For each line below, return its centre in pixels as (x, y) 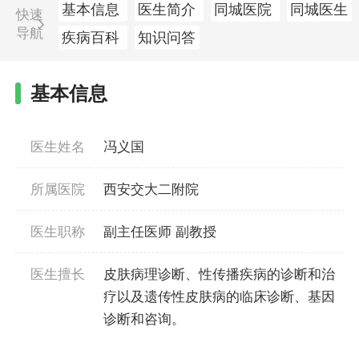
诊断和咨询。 (144, 319)
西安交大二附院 (151, 189)
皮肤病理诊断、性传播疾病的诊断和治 (219, 274)
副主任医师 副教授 (160, 231)
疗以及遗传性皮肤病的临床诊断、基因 (219, 296)
